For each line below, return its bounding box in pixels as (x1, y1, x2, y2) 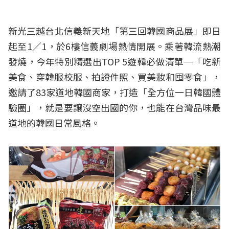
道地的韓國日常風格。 (8, 116, 100, 129)
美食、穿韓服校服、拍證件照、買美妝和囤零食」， (8, 70, 221, 83)
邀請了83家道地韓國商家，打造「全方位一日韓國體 (8, 85, 221, 99)
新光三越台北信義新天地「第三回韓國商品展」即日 (8, 24, 221, 37)
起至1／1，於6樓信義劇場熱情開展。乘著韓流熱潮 (8, 39, 221, 53)
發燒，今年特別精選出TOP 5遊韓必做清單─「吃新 (8, 54, 221, 68)
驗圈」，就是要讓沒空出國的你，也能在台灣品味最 (8, 100, 221, 114)
